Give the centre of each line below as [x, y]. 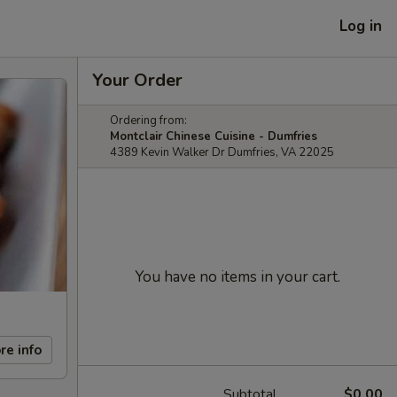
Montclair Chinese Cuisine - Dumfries [214, 136]
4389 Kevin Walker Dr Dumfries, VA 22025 [222, 152]
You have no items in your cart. [237, 277]
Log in [361, 26]
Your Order [137, 80]
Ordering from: [148, 121]
